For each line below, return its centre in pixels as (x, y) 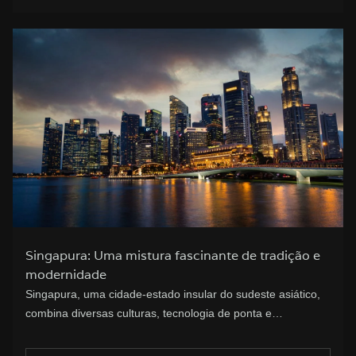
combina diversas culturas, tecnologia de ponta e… (154, 313)
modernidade (66, 275)
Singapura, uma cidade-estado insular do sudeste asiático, (173, 294)
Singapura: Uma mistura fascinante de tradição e (173, 256)
